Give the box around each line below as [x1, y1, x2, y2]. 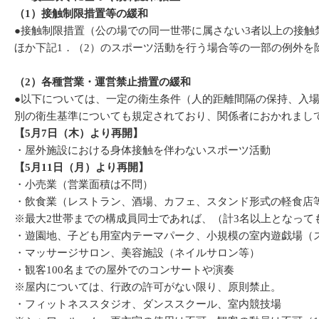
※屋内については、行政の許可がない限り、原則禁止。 [14, 281, 281, 293]
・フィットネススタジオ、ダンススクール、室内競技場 [14, 298, 281, 310]
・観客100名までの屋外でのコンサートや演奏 [14, 264, 234, 276]
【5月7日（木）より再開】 [14, 127, 143, 139]
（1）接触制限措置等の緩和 [14, 8, 148, 19]
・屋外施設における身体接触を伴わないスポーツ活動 [14, 145, 271, 156]
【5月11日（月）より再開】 [14, 162, 149, 173]
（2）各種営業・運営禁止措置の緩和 [14, 76, 191, 88]
